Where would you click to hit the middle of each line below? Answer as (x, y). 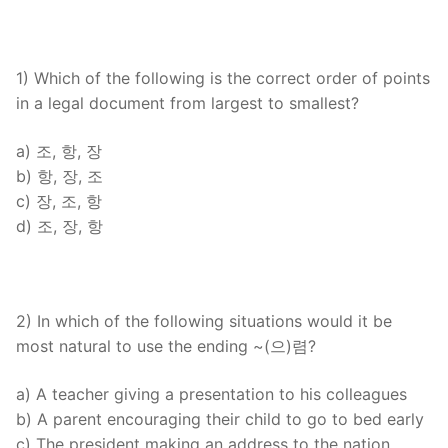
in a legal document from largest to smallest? (187, 103)
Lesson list (88, 106)
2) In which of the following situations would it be (204, 321)
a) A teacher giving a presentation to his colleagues (211, 393)
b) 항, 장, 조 (59, 176)
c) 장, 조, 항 (59, 201)
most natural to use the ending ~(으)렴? (166, 346)
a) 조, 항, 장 (59, 151)
